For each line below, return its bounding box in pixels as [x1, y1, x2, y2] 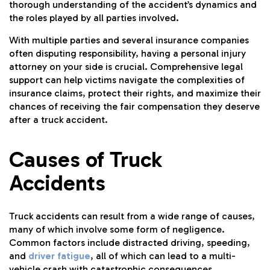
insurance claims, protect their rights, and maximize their [9, 87, 261, 99]
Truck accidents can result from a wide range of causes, [9, 210, 255, 222]
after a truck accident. [9, 113, 108, 125]
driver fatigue [28, 250, 90, 262]
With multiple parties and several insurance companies [9, 34, 249, 46]
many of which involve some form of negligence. [9, 223, 225, 235]
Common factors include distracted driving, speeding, [9, 236, 250, 248]
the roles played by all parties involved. [9, 12, 181, 24]
